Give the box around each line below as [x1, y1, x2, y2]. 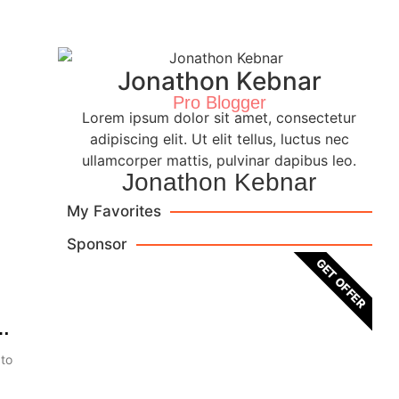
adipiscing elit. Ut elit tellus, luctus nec [89, 130, 349, 149]
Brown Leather [146, 370, 292, 395]
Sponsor [66, 235, 127, 254]
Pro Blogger [172, 93, 266, 113]
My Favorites [66, 202, 161, 221]
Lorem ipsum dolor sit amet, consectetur [82, 109, 357, 127]
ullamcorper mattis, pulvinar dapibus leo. [82, 151, 357, 170]
